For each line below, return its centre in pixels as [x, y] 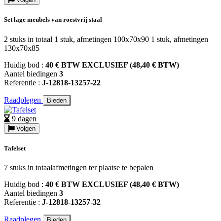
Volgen [25, 128]
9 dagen [24, 118]
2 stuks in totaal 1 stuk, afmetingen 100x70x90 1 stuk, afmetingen [106, 39]
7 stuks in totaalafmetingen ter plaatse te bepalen [79, 167]
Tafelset [15, 148]
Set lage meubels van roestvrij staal [53, 20]
